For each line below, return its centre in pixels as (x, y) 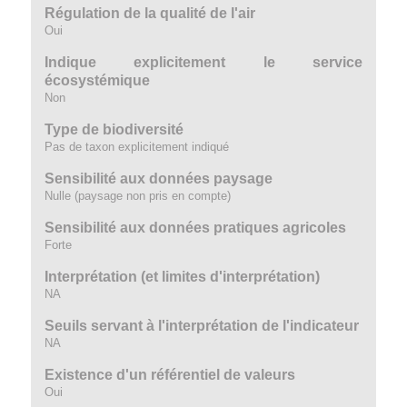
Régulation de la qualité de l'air (149, 13)
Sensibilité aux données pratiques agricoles (195, 228)
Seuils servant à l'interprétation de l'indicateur (201, 326)
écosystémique (97, 80)
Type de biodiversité (114, 129)
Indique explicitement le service (203, 62)
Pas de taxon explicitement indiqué (136, 147)
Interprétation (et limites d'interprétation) (182, 277)
